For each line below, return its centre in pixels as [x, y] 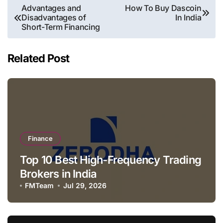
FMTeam [40, 186]
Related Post [39, 58]
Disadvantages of [54, 18]
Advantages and [52, 8]
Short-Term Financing [61, 27]
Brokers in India [58, 174]
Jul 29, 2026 [85, 186]
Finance [40, 139]
